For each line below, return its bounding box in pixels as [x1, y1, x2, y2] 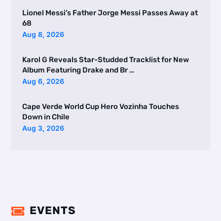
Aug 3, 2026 [22, 124, 64, 133]
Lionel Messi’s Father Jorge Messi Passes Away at [22, 8, 198, 18]
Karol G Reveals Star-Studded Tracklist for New [22, 55, 189, 65]
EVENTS [29, 203, 76, 217]
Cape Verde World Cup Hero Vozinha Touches [22, 102, 179, 111]
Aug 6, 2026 [22, 77, 64, 86]
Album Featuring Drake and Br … [22, 66, 134, 75]
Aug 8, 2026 [22, 30, 64, 39]
